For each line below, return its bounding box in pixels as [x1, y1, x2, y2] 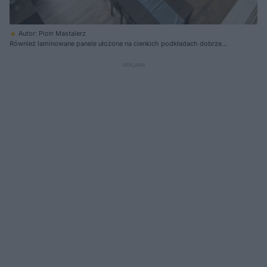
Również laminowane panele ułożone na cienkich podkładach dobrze [10, 39, 222, 48]
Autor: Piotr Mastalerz [18, 29, 86, 38]
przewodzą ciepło [10, 49, 65, 58]
